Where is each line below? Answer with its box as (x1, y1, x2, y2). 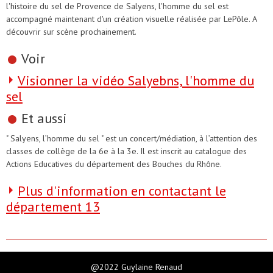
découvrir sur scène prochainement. (6, 26, 136, 37)
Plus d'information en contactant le (18, 182, 226, 199)
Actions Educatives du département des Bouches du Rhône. (6, 158, 222, 169)
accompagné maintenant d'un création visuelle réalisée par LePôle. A (6, 13, 257, 24)
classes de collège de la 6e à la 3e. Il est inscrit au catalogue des (6, 145, 247, 157)
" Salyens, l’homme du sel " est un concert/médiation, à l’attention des (6, 132, 257, 144)
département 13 (6, 197, 100, 215)
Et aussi (21, 109, 67, 127)
